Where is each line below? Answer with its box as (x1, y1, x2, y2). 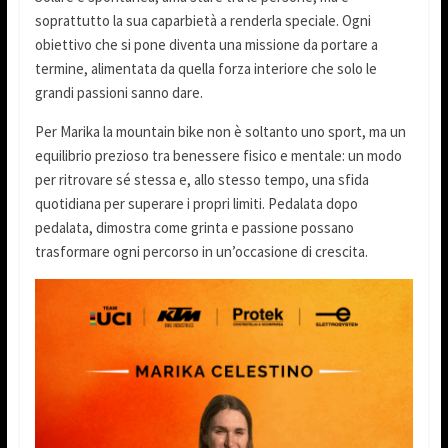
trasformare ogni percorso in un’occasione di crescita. (34, 241, 368, 261)
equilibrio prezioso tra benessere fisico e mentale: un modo (34, 145, 402, 165)
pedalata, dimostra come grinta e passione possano (34, 217, 354, 237)
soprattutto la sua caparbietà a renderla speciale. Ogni (34, 10, 371, 30)
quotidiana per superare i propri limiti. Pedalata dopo (34, 193, 358, 213)
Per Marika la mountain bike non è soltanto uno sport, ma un (34, 121, 406, 141)
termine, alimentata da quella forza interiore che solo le (34, 58, 377, 78)
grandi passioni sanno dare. (34, 82, 203, 102)
